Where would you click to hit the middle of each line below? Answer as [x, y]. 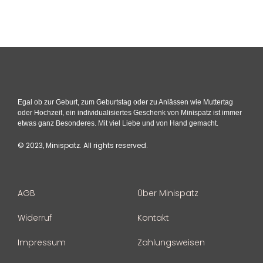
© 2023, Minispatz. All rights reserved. [83, 145]
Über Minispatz [168, 193]
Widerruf [35, 218]
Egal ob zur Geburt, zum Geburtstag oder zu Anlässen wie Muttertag [125, 102]
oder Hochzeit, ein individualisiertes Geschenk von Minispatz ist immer [130, 112]
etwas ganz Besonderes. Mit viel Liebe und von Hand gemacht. [118, 123]
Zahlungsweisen [171, 242]
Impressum [42, 242]
